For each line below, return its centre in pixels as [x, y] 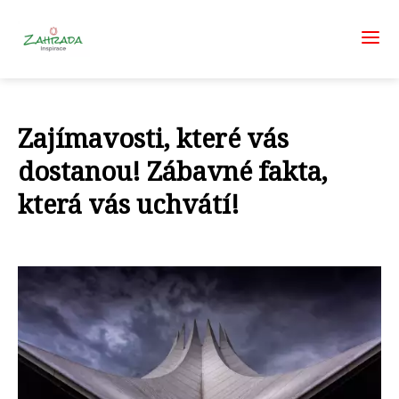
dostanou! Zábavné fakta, [173, 171]
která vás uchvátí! [129, 204]
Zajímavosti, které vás [153, 138]
